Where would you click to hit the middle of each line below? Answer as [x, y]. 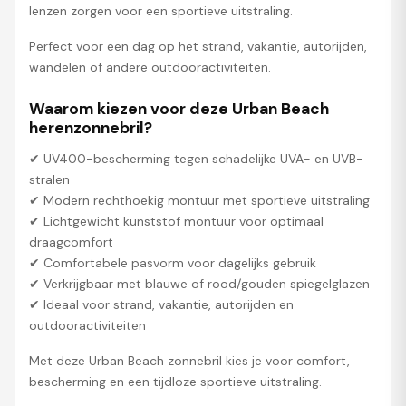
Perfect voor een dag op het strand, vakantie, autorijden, [198, 46]
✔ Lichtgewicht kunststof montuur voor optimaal [176, 221]
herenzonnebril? [91, 127]
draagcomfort [71, 242]
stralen [49, 179]
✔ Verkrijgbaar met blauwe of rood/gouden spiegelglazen [199, 283]
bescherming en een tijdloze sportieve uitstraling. [175, 381]
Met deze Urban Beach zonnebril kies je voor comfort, [189, 360]
